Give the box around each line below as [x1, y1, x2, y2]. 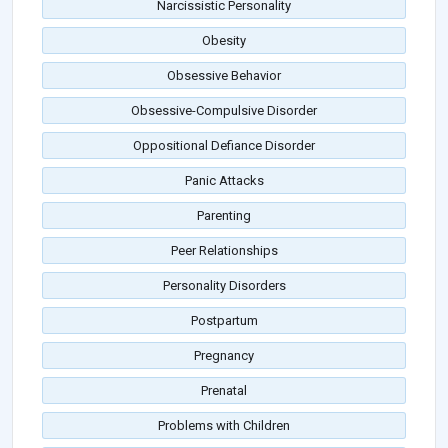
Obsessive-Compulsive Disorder [131, 103, 317, 119]
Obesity [202, 33, 246, 49]
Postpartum [190, 313, 258, 329]
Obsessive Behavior [167, 68, 281, 84]
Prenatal [201, 383, 247, 399]
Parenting [197, 208, 251, 224]
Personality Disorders [162, 278, 286, 294]
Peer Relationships [170, 243, 278, 259]
